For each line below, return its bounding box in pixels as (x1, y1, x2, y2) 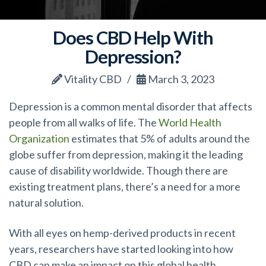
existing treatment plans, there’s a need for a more (9, 179, 240, 193)
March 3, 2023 (145, 72, 214, 85)
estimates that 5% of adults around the (69, 131, 250, 145)
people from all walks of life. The (9, 115, 159, 129)
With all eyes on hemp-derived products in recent (9, 226, 236, 239)
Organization (9, 131, 69, 145)
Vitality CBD (62, 72, 122, 85)
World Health (159, 115, 221, 129)
